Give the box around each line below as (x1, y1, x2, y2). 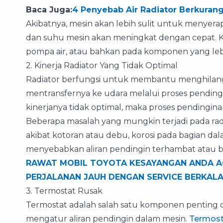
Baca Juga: (26, 5, 72, 15)
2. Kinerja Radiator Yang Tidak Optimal (26, 61, 178, 71)
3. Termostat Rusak (26, 186, 103, 196)
